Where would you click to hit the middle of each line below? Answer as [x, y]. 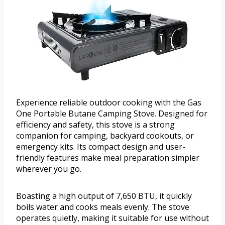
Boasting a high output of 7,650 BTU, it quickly [104, 196]
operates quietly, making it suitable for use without [113, 218]
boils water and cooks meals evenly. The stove [103, 207]
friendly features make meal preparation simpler [108, 157]
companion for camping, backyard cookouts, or [105, 135]
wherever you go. [49, 168]
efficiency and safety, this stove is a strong [95, 124]
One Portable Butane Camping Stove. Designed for [112, 113]
